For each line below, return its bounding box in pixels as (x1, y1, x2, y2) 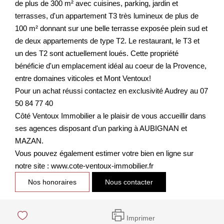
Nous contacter (105, 177, 153, 186)
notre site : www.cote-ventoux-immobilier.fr (15, 161, 153, 170)
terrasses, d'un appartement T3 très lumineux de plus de (15, 11, 198, 20)
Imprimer (126, 214, 155, 222)
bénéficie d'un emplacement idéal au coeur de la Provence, (15, 61, 206, 70)
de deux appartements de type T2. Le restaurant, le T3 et (15, 36, 199, 45)
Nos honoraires (28, 177, 76, 186)
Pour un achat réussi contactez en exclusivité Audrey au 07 (15, 86, 208, 95)
